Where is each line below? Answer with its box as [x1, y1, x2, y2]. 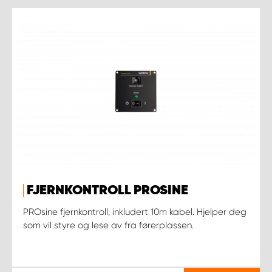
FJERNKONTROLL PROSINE [27, 183, 188, 197]
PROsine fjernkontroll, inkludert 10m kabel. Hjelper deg [23, 206, 246, 217]
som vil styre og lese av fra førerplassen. [23, 219, 194, 231]
